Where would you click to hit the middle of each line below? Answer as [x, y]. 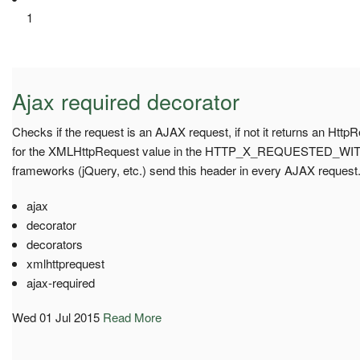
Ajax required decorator [126, 100]
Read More [132, 317]
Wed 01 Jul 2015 [56, 317]
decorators [54, 243]
